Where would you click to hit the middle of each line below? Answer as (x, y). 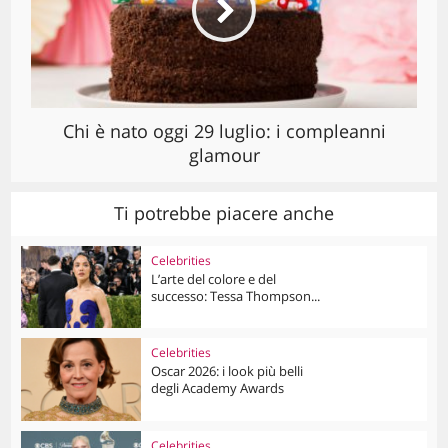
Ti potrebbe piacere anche (224, 212)
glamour (224, 154)
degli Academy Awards (218, 388)
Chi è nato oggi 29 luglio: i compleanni (224, 130)
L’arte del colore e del (214, 278)
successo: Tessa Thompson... (236, 295)
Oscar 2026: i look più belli (227, 371)
